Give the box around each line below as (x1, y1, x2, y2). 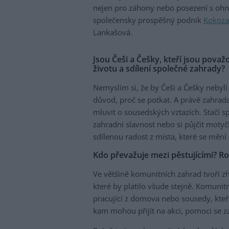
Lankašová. (93, 27, 132, 38)
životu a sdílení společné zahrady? (93, 63, 225, 75)
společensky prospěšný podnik (93, 15, 203, 26)
